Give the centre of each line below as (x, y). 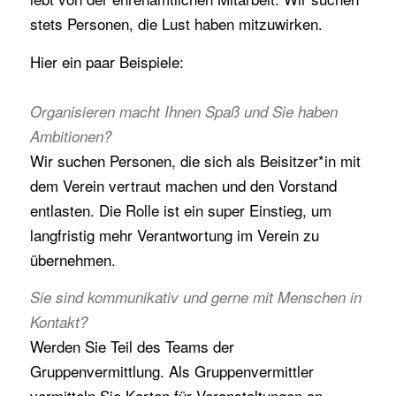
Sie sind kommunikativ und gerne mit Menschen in (195, 297)
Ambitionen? (70, 136)
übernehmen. (72, 259)
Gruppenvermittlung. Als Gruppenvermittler (171, 370)
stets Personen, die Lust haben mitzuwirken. (176, 24)
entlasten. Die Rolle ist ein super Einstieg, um (180, 209)
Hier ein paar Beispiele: (107, 61)
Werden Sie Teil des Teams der (132, 346)
